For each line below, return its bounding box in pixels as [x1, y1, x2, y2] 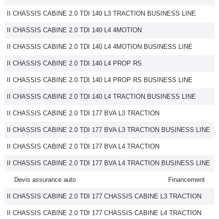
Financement [168, 176, 205, 183]
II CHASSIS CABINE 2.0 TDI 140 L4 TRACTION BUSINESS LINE [7, 93, 196, 100]
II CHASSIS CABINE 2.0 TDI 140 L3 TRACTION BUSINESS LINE [7, 10, 196, 17]
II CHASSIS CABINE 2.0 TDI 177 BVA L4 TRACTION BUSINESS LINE [7, 159, 210, 167]
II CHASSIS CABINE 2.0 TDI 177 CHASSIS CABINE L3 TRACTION [7, 193, 201, 200]
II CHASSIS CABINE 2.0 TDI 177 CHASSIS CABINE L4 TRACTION [7, 209, 201, 217]
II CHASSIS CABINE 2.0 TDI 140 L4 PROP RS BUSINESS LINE [7, 76, 193, 84]
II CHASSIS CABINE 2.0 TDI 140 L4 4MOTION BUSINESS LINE [7, 43, 193, 50]
